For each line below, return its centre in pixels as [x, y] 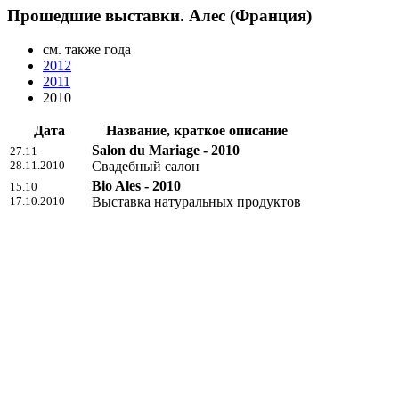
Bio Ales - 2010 [136, 186]
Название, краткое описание [196, 131]
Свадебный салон [146, 167]
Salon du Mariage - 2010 [166, 151]
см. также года [87, 50]
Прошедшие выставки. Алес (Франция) [159, 15]
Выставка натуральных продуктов [196, 202]
